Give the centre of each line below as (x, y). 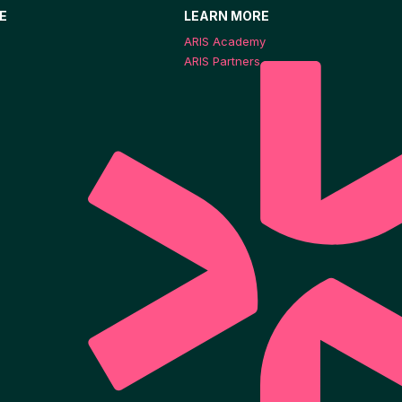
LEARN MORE (227, 15)
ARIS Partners (222, 61)
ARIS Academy (225, 41)
